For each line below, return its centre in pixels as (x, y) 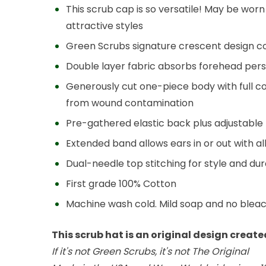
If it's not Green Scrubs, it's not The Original (150, 251)
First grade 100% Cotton (121, 183)
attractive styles (104, 26)
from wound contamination (130, 103)
